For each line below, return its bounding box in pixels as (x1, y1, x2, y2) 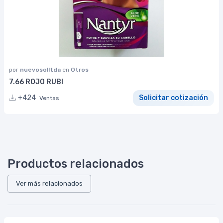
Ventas (39, 95, 59, 102)
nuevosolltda (20, 66, 62, 73)
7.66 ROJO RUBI (9, 77, 63, 86)
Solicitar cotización (139, 94, 208, 103)
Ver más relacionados (16, 179, 83, 187)
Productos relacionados (7, 156, 144, 171)
